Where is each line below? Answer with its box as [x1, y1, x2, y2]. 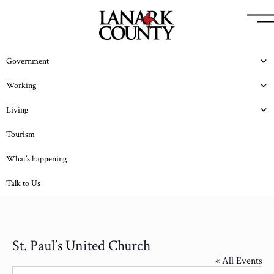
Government [6, 56, 49, 67]
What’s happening [6, 154, 67, 165]
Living [6, 105, 28, 116]
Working [6, 80, 36, 91]
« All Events [215, 254, 262, 267]
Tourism [6, 129, 35, 140]
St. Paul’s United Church [12, 236, 150, 255]
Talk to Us [6, 178, 40, 189]
